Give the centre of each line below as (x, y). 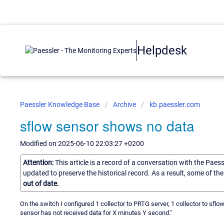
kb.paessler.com (175, 104)
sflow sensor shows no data (107, 125)
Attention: (39, 162)
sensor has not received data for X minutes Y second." (96, 212)
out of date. (41, 183)
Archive (124, 104)
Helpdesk (162, 50)
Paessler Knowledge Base (60, 104)
